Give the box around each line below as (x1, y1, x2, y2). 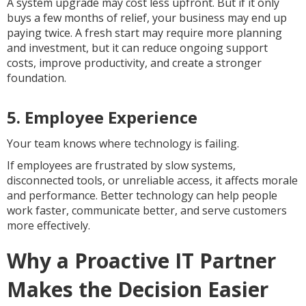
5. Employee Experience (7, 106, 197, 128)
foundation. (7, 70, 66, 85)
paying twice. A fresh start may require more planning (7, 25, 282, 40)
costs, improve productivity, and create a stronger (7, 55, 262, 70)
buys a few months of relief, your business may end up (7, 10, 287, 25)
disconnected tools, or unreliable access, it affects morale (7, 173, 298, 188)
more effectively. (7, 218, 90, 233)
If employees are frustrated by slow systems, (7, 158, 236, 173)
